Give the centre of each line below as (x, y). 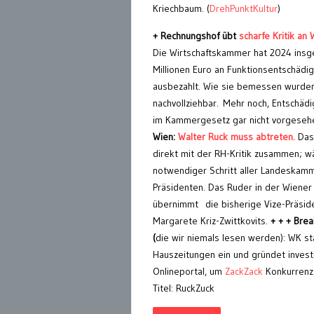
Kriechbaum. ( (181, 9)
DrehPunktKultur (244, 9)
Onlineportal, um (189, 272)
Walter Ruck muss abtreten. (235, 137)
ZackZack (244, 272)
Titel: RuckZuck (184, 288)
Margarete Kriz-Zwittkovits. (212, 221)
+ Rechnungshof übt (194, 36)
